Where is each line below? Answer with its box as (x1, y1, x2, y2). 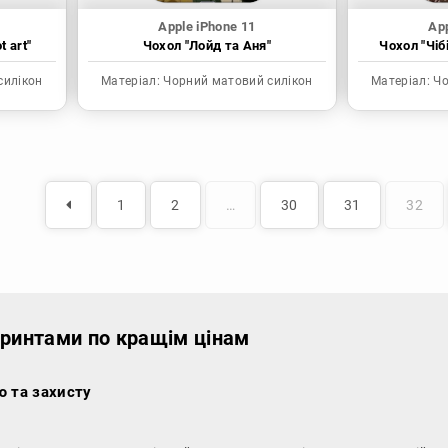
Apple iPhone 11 (158, 19, 256, 35)
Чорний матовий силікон (160, 74, 313, 89)
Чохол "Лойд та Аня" (142, 38, 272, 54)
